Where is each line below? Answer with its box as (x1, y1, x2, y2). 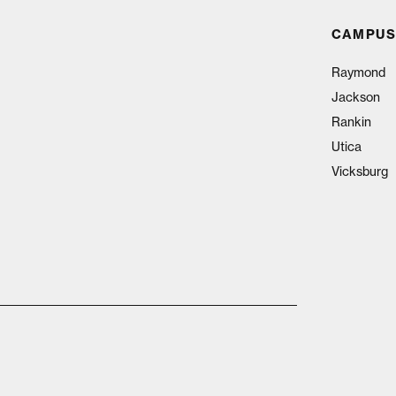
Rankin (331, 113, 371, 129)
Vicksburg (331, 163, 388, 179)
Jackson (331, 88, 380, 104)
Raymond (331, 64, 385, 80)
